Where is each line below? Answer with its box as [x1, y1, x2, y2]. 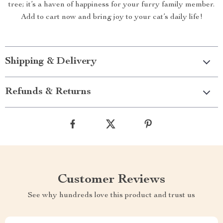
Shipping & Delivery [5, 57, 97, 67]
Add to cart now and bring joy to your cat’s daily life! [20, 13, 203, 22]
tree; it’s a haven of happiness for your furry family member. [8, 1, 215, 9]
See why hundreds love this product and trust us [28, 192, 195, 200]
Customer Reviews [58, 173, 165, 187]
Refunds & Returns [5, 87, 91, 98]
